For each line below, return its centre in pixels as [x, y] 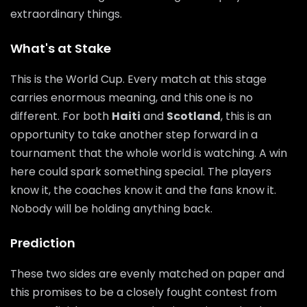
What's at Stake [61, 48]
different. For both [61, 116]
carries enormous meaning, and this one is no [132, 97]
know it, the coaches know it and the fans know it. [143, 190]
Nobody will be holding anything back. [111, 208]
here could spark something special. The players [141, 171]
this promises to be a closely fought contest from [144, 292]
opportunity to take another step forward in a [134, 134]
